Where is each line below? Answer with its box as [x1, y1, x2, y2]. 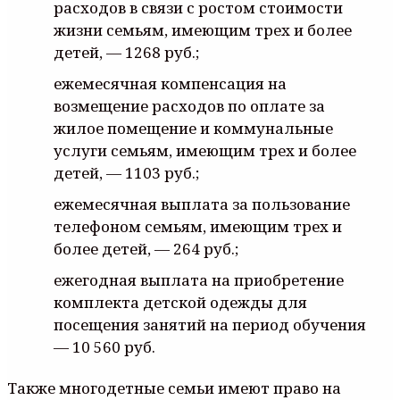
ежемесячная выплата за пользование [54, 193, 350, 214]
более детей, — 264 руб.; [54, 237, 238, 259]
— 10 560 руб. [54, 336, 155, 357]
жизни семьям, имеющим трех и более [54, 19, 352, 40]
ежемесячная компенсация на [54, 72, 287, 94]
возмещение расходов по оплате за [54, 95, 325, 116]
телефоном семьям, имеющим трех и [54, 215, 342, 237]
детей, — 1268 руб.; [54, 41, 199, 62]
